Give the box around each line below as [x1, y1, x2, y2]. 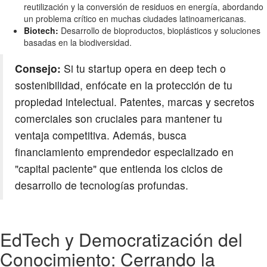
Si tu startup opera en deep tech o [61, 61, 226, 76]
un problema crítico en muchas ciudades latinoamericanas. [24, 13, 246, 25]
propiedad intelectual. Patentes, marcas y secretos [15, 94, 254, 110]
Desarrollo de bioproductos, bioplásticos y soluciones [58, 24, 260, 37]
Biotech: [24, 24, 58, 37]
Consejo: [15, 61, 61, 76]
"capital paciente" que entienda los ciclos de [15, 161, 223, 176]
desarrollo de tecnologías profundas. [15, 178, 188, 193]
